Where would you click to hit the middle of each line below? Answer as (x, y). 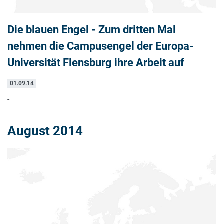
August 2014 (45, 131)
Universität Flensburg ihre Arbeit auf (96, 63)
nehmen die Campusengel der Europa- (101, 46)
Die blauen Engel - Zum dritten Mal (92, 30)
